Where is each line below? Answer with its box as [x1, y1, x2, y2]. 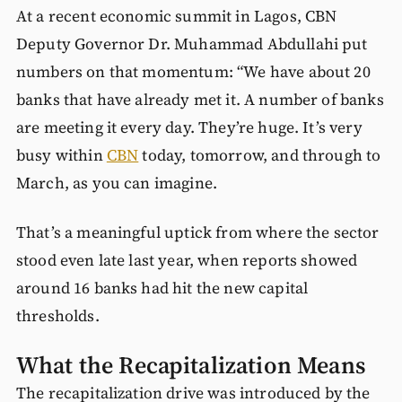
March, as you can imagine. [15, 171, 218, 194]
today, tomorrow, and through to [138, 144, 381, 166]
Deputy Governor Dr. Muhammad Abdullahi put [15, 32, 368, 55]
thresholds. [15, 304, 100, 327]
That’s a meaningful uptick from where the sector [15, 221, 380, 243]
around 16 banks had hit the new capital [15, 276, 309, 299]
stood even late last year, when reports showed [15, 249, 358, 271]
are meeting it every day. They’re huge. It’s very [15, 116, 363, 138]
